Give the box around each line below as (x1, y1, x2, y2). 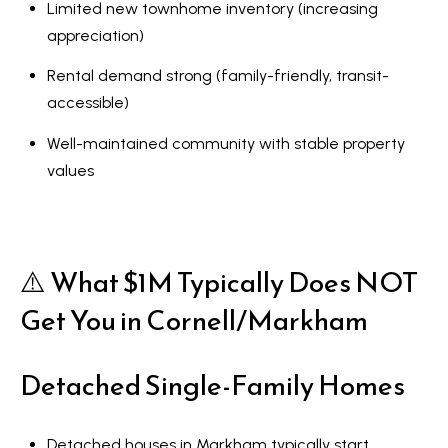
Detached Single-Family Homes (20, 364, 405, 407)
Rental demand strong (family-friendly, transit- (46, 66, 389, 86)
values (46, 160, 94, 180)
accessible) (46, 93, 129, 113)
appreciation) (46, 26, 144, 46)
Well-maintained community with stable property (46, 133, 405, 153)
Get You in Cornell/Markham (20, 299, 368, 342)
